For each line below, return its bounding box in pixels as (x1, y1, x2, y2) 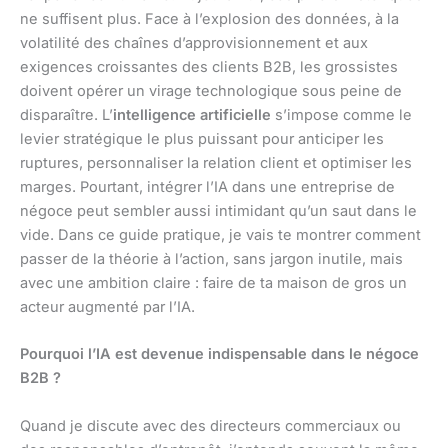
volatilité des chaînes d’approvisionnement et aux (20, 34, 368, 53)
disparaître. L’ (20, 106, 113, 125)
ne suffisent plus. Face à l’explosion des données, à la (20, 10, 399, 29)
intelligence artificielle (113, 106, 271, 125)
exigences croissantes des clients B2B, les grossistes (20, 58, 398, 77)
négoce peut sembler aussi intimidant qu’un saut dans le (20, 202, 417, 221)
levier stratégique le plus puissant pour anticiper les (20, 130, 384, 149)
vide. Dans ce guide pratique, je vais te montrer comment (20, 226, 421, 245)
